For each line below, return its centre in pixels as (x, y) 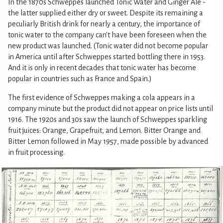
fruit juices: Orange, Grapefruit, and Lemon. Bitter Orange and (104, 131)
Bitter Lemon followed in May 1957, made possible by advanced (108, 142)
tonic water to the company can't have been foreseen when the (107, 35)
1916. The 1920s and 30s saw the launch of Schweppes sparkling (108, 120)
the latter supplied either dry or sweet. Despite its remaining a (106, 13)
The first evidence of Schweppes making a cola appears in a (102, 98)
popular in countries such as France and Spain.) (80, 79)
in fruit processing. (36, 153)
